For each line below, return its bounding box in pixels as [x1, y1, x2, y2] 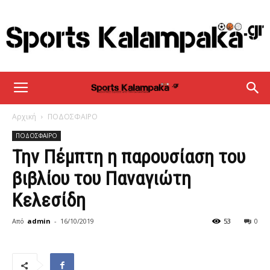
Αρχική [12, 111, 36, 122]
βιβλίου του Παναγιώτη [12, 167, 191, 190]
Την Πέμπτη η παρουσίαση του [12, 145, 245, 168]
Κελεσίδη [12, 189, 86, 212]
